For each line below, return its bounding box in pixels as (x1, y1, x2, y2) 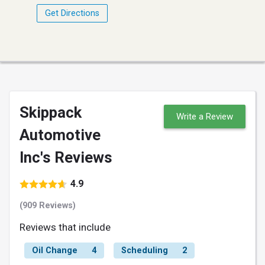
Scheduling (121, 245, 168, 256)
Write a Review (176, 111, 233, 122)
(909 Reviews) (20, 200, 76, 211)
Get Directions (45, 8, 100, 18)
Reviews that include (20, 221, 111, 233)
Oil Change (32, 245, 77, 256)
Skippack (20, 103, 82, 121)
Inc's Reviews (20, 148, 112, 166)
